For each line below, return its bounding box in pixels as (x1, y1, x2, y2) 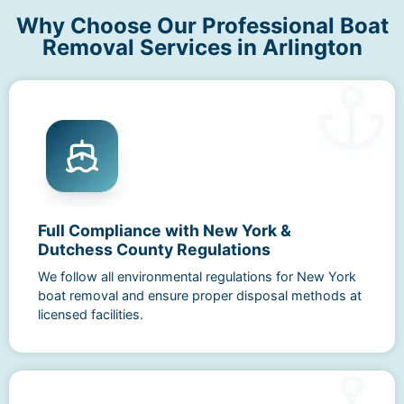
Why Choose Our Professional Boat (15, 12, 389, 39)
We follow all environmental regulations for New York (38, 268, 356, 284)
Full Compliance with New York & (38, 220, 291, 240)
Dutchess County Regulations (38, 239, 271, 259)
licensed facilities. (38, 306, 143, 322)
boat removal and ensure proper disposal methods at (38, 287, 362, 303)
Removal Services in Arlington (41, 33, 363, 60)
